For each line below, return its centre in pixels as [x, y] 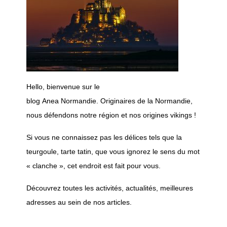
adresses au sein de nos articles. [79, 202]
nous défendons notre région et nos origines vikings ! [111, 115]
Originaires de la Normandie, [145, 101]
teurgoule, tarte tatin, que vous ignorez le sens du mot [113, 152]
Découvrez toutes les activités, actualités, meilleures [109, 188]
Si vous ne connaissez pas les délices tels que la [104, 138]
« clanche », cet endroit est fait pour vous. [93, 166]
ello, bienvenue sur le [65, 87]
